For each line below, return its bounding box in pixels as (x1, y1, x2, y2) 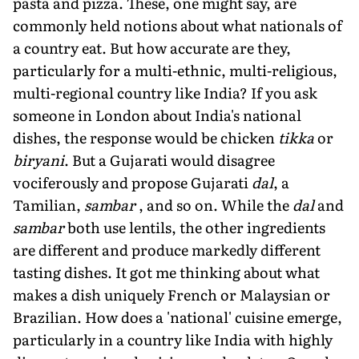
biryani (13, 148, 64, 171)
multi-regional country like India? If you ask (13, 81, 317, 103)
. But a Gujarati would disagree (64, 148, 275, 171)
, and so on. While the (135, 193, 292, 216)
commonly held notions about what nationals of (13, 14, 342, 36)
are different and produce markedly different (13, 238, 321, 260)
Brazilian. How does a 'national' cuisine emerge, (13, 305, 342, 328)
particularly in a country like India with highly (13, 328, 333, 350)
